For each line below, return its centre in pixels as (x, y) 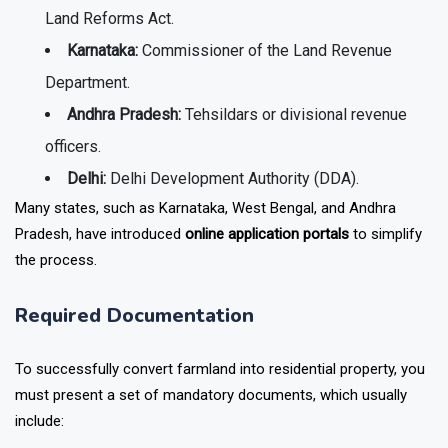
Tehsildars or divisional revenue (294, 115)
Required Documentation (134, 316)
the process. (56, 260)
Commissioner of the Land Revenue (265, 51)
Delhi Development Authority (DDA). (232, 179)
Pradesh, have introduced (100, 234)
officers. (73, 147)
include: (39, 421)
